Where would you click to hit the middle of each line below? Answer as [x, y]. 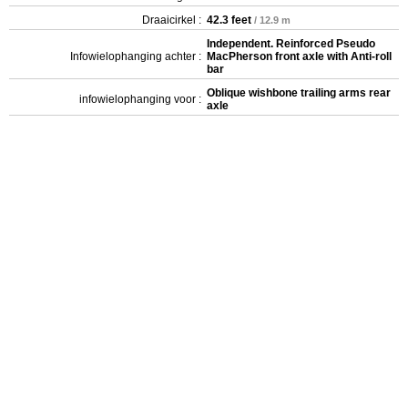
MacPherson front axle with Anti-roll [299, 56]
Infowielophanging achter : [136, 56]
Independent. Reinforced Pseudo [291, 43]
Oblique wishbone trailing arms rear [299, 92]
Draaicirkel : [172, 20]
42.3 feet [229, 20]
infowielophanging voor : [140, 99]
